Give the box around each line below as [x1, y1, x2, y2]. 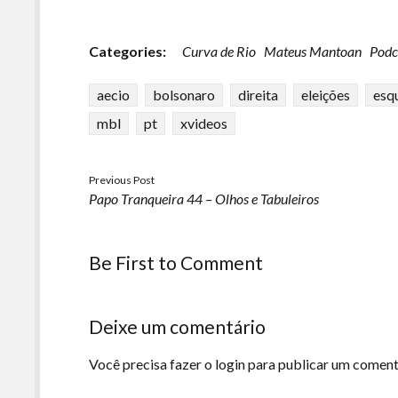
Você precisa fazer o [89, 355, 216, 372]
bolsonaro [153, 86, 216, 103]
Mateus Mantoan [264, 43, 362, 60]
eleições [301, 86, 351, 103]
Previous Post [89, 173, 155, 187]
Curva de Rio [182, 43, 257, 60]
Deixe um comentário [89, 315, 267, 338]
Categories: [89, 43, 167, 60]
